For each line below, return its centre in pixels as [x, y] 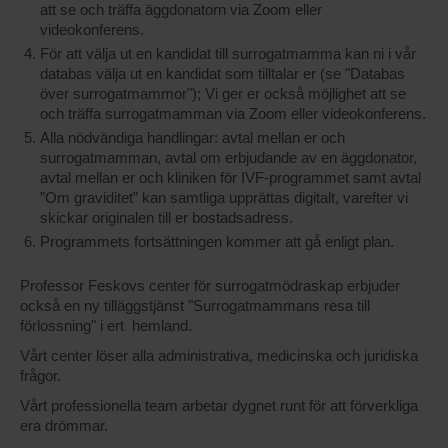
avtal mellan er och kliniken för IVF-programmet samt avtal [230, 177]
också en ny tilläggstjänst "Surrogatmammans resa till [195, 305]
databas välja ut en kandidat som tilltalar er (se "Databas [222, 73]
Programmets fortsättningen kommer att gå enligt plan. [217, 241]
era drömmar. [64, 425]
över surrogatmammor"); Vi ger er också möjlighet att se [223, 93]
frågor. [40, 375]
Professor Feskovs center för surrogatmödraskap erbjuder [210, 285]
